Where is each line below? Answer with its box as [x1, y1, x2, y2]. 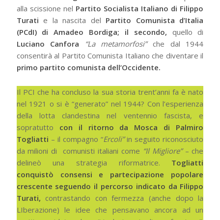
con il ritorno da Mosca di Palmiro [59, 122, 204, 132]
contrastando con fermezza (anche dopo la [40, 192, 204, 203]
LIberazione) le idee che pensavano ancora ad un [16, 204, 204, 215]
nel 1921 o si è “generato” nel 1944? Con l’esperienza [16, 98, 204, 109]
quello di [172, 27, 204, 37]
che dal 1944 [153, 39, 204, 49]
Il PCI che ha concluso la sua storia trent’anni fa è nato [16, 86, 204, 97]
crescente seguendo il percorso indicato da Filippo [16, 181, 204, 191]
